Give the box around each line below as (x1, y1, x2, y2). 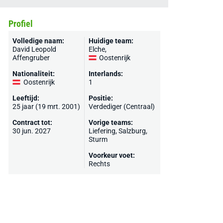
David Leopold (12, 45, 56, 53)
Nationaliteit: (12, 70, 55, 78)
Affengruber (12, 54, 50, 62)
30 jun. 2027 (12, 127, 51, 135)
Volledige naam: (12, 37, 64, 45)
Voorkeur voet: (88, 151, 135, 159)
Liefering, (88, 127, 118, 135)
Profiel (8, 18, 33, 29)
